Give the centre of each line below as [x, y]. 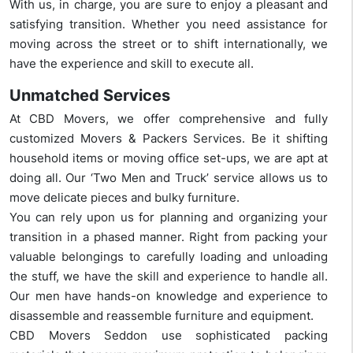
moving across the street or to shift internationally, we [169, 44]
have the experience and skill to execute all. [132, 64]
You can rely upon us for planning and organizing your [169, 217]
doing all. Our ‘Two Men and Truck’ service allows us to [169, 178]
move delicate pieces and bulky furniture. [124, 198]
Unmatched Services [90, 96]
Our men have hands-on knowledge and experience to [169, 296]
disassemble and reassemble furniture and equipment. [162, 316]
